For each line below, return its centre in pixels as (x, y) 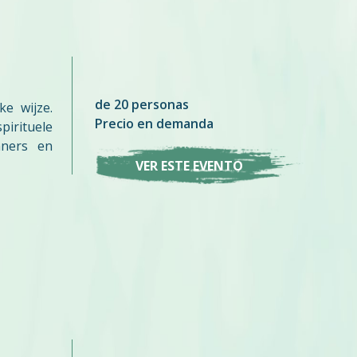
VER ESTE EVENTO (189, 165)
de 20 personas (142, 105)
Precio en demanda (155, 124)
